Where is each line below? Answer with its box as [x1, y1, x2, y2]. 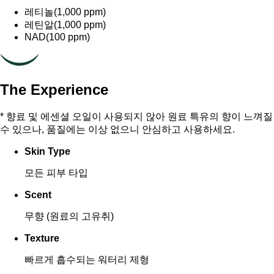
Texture [24, 233, 59, 244]
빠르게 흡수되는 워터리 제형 [24, 254, 149, 265]
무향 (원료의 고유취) [24, 211, 114, 222]
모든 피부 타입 [24, 168, 88, 179]
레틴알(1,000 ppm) [24, 20, 106, 31]
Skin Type [24, 146, 70, 157]
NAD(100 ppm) [24, 32, 90, 43]
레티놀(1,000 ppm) [24, 7, 106, 18]
